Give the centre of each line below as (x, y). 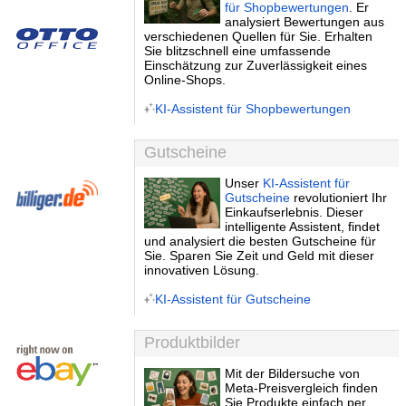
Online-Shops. (185, 80)
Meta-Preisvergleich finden (302, 388)
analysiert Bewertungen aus (305, 22)
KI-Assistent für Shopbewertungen (253, 109)
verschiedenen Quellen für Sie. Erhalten (258, 36)
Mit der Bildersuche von (293, 373)
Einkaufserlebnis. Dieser (295, 212)
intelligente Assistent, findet (303, 227)
